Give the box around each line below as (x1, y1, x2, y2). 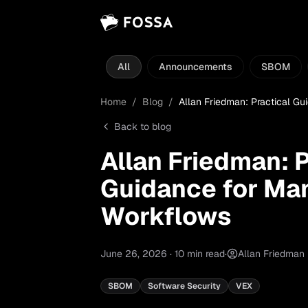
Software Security (148, 280, 221, 291)
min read (184, 247, 225, 260)
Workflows (100, 200, 232, 232)
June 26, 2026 (100, 247, 167, 260)
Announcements (159, 60, 232, 73)
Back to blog (114, 120, 171, 133)
